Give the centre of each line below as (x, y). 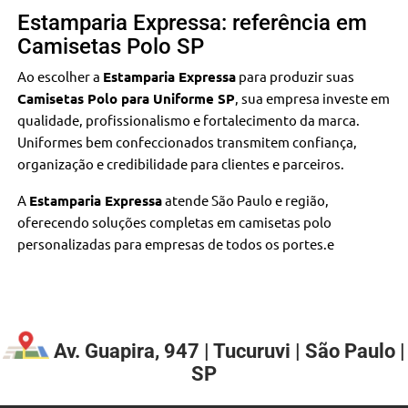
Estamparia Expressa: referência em (193, 22)
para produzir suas (296, 76)
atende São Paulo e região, (246, 199)
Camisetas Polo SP (111, 46)
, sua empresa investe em (313, 97)
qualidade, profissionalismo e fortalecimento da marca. (189, 119)
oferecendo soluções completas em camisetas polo (175, 221)
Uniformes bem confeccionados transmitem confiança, (188, 141)
